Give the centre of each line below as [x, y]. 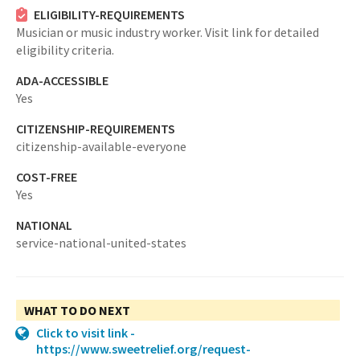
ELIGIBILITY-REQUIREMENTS [109, 14]
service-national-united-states [101, 243]
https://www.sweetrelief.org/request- [143, 349]
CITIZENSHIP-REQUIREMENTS [96, 129]
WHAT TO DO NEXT [77, 310]
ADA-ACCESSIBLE [62, 80]
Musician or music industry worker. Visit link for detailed [168, 32]
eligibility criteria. [65, 50]
